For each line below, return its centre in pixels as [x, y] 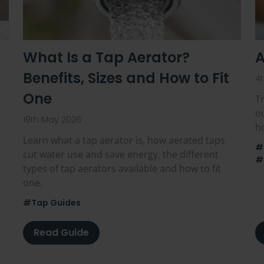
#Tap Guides [52, 203]
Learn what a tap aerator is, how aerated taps [124, 141]
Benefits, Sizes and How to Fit [126, 78]
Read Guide [62, 233]
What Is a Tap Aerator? [107, 58]
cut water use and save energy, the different [121, 155]
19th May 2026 [52, 120]
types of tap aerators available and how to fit [122, 169]
